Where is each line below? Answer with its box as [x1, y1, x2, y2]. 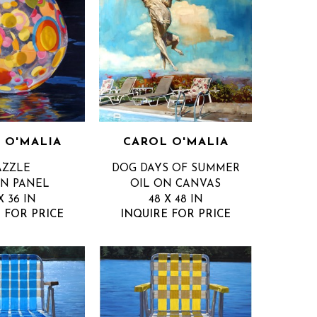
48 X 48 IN [148, 195, 203, 206]
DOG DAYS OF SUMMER [111, 163, 240, 175]
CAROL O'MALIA [122, 137, 229, 149]
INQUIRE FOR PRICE [120, 209, 231, 221]
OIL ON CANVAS [130, 179, 221, 190]
